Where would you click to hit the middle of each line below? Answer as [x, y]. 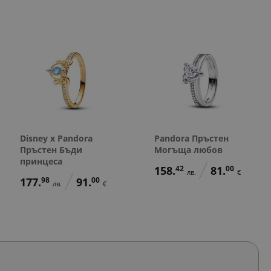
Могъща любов [188, 149]
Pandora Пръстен [191, 138]
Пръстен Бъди [51, 149]
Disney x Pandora [56, 138]
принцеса [41, 161]
